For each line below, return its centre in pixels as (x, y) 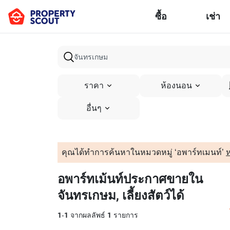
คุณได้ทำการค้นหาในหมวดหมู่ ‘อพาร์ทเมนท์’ (144, 152)
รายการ (125, 215)
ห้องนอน (176, 86)
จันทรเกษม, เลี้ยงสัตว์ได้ (121, 196)
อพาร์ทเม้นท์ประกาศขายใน (130, 179)
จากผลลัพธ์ (88, 215)
